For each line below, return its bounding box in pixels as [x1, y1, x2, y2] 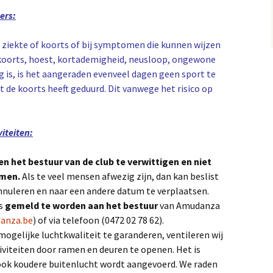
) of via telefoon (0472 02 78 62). [33, 213, 164, 226]
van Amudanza [158, 199, 220, 211]
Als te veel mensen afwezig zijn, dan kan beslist [22, 169, 219, 182]
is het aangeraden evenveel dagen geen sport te [17, 67, 216, 80]
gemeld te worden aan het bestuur [5, 199, 158, 211]
